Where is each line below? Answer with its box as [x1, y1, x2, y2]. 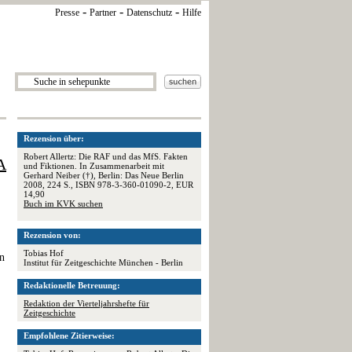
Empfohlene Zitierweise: [24, 331, 115, 340]
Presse [55, 7, 79, 18]
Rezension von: [24, 230, 81, 240]
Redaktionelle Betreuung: [24, 280, 120, 290]
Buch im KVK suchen [24, 199, 103, 208]
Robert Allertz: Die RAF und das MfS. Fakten [24, 152, 188, 161]
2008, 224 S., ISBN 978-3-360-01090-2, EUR [24, 180, 193, 189]
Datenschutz [126, 7, 172, 18]
